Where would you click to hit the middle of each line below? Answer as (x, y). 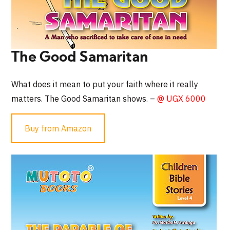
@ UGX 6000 (182, 98)
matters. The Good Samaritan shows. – (84, 98)
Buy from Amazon (58, 128)
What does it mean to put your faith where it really (105, 84)
